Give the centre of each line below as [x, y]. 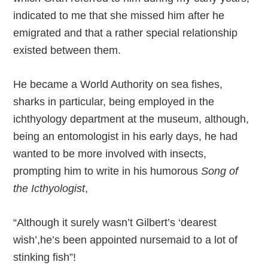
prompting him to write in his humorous [107, 171]
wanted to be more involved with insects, [110, 154]
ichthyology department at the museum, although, [131, 119]
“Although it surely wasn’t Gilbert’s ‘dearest [115, 223]
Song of [220, 171]
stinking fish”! [45, 257]
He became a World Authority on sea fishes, [118, 84]
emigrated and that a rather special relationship [126, 33]
